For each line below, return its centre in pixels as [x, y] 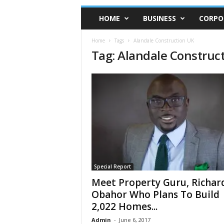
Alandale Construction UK [163, 40]
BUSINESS [159, 18]
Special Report [112, 166]
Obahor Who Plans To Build [155, 194]
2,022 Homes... [124, 206]
